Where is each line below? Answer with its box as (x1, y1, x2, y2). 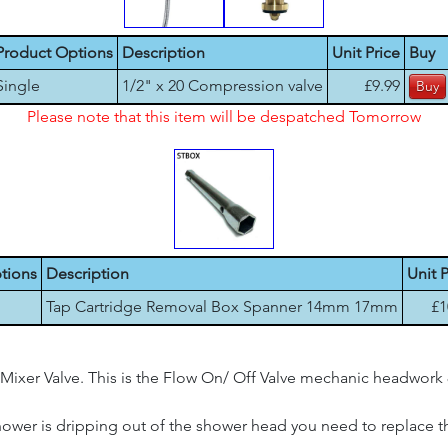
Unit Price (331, 43, 400, 62)
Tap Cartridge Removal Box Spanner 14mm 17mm (46, 297, 398, 316)
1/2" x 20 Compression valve (121, 76, 323, 95)
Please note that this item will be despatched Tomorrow (27, 107, 421, 126)
